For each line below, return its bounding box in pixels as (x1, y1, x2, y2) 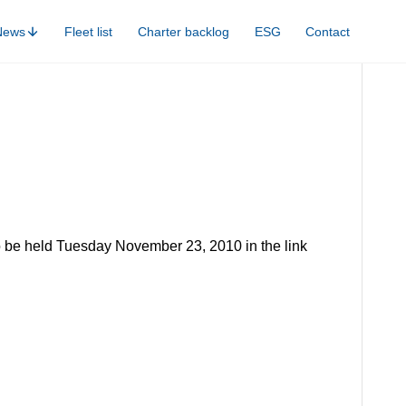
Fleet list (64, 24, 113, 39)
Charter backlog (138, 24, 230, 39)
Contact (305, 24, 351, 39)
